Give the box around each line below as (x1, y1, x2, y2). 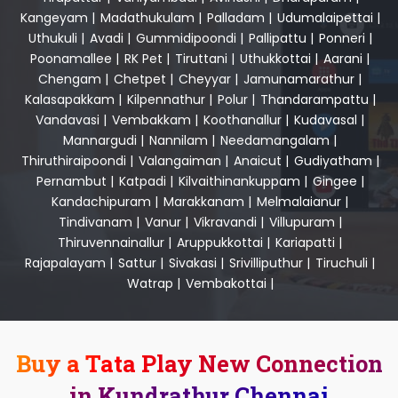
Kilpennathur (126, 90, 205, 108)
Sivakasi (169, 253, 217, 272)
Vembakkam (112, 110, 191, 129)
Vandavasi (36, 110, 99, 129)
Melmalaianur (257, 192, 341, 211)
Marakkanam (163, 192, 244, 211)
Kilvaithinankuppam (178, 171, 300, 190)
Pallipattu (248, 28, 306, 47)
